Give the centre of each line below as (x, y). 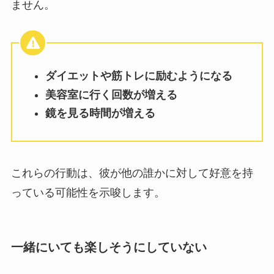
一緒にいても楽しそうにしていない (109, 247)
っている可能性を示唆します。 (88, 193)
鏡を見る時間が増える (100, 113)
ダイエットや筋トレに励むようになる (139, 76)
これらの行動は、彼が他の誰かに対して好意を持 (132, 173)
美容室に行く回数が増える (111, 94)
